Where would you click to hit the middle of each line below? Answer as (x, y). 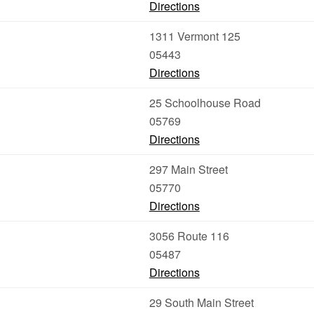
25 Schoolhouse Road (205, 103)
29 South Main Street (201, 302)
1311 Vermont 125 (194, 36)
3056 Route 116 (189, 236)
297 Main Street (188, 169)
